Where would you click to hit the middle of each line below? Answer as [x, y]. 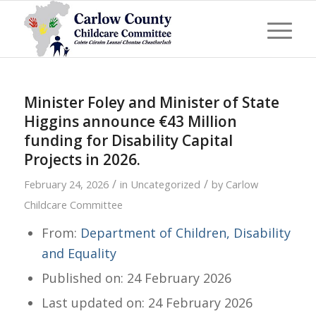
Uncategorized [165, 184]
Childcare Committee [73, 205]
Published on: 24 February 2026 [136, 278]
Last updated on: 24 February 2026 [147, 303]
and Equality [79, 253]
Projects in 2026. [82, 159]
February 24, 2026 [66, 184]
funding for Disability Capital [128, 140]
